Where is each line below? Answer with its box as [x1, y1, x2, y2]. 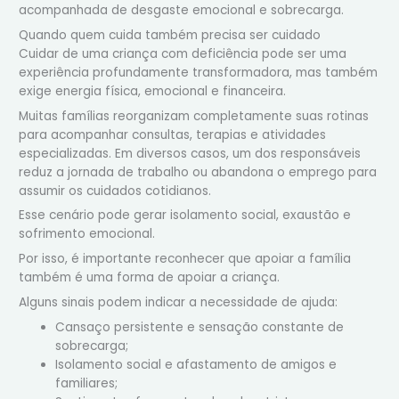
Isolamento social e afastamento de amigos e [55, 355, 338, 373]
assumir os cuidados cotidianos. [19, 182, 212, 199]
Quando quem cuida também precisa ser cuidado [19, 26, 322, 44]
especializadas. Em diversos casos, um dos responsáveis [19, 144, 362, 162]
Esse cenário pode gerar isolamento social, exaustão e [19, 207, 352, 224]
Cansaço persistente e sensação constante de [55, 318, 345, 336]
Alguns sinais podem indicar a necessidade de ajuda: [19, 294, 338, 312]
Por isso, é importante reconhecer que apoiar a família [19, 250, 352, 268]
